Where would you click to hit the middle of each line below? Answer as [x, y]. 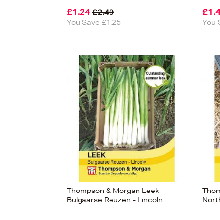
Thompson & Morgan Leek [113, 191]
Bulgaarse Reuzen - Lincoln [115, 200]
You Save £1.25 [94, 22]
